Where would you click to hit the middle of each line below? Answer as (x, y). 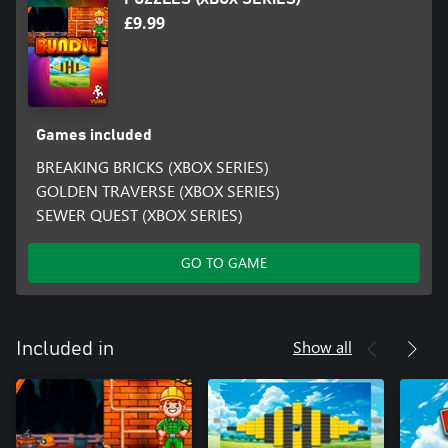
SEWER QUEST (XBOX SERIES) (139, 215)
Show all (322, 347)
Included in (65, 349)
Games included (93, 135)
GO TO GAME (224, 263)
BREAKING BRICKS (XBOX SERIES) (152, 167)
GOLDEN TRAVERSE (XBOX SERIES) (157, 191)
